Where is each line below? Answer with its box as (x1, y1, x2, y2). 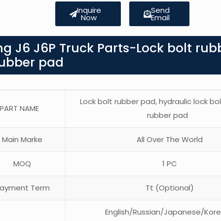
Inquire (76, 5, 101, 16)
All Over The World (132, 134, 203, 145)
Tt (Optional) (141, 183, 194, 193)
